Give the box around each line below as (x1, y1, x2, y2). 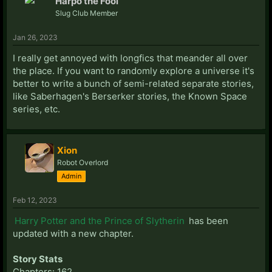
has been (186, 214, 228, 226)
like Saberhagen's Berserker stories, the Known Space (13, 90, 247, 102)
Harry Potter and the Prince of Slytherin (15, 214, 185, 226)
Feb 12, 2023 (13, 195, 57, 205)
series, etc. (13, 103, 60, 115)
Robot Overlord (57, 157, 108, 167)
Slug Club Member (55, 8, 118, 18)
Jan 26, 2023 (13, 32, 58, 42)
